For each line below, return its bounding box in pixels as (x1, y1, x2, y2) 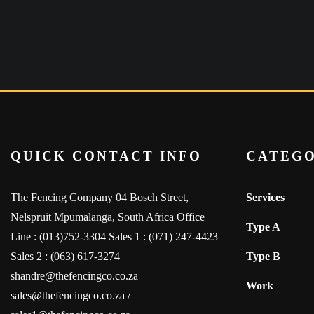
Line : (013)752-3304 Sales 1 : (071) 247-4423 (11, 231, 218, 243)
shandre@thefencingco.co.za (11, 270, 138, 282)
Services (246, 191, 285, 203)
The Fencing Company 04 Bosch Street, (11, 191, 189, 203)
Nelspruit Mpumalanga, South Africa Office (11, 211, 205, 223)
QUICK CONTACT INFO (11, 149, 202, 163)
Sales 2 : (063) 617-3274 (11, 250, 120, 262)
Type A (246, 221, 280, 233)
